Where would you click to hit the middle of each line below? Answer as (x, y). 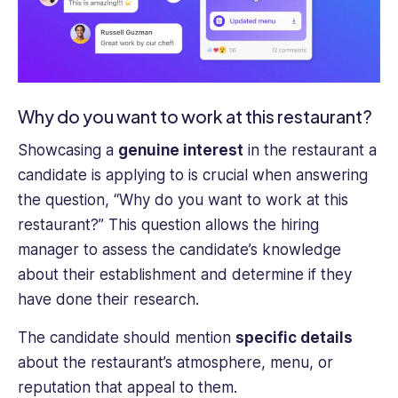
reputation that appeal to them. (127, 387)
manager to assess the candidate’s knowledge (179, 250)
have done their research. (108, 300)
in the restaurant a (310, 151)
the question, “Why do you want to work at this (183, 200)
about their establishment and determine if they (185, 275)
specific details (294, 337)
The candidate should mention (127, 337)
